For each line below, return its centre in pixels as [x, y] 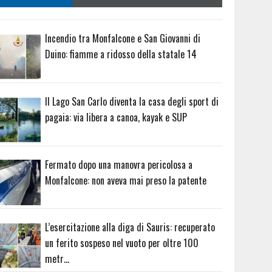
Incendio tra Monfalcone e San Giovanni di [123, 38]
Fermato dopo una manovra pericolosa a [119, 164]
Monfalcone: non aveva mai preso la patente [126, 180]
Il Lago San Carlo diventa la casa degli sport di [132, 101]
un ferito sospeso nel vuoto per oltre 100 [122, 243]
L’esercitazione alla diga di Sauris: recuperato [130, 227]
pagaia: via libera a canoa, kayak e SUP [116, 117]
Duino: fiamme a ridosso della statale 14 [121, 54]
